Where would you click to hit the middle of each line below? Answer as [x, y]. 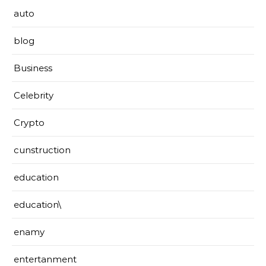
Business [33, 68]
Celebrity [34, 95]
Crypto [29, 122]
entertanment [45, 259]
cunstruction [42, 150]
